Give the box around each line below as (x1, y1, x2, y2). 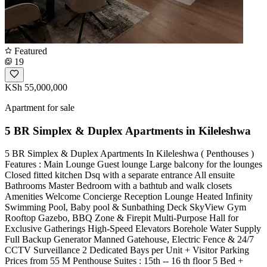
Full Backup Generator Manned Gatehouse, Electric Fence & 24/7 (5, 234, 254, 245)
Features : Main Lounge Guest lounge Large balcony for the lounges (5, 159, 262, 170)
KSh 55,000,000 (5, 82, 67, 92)
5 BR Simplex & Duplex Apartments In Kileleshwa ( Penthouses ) (5, 148, 254, 159)
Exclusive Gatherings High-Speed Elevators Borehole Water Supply (5, 223, 261, 234)
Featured (12, 45, 47, 56)
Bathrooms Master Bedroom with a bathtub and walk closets (5, 181, 232, 191)
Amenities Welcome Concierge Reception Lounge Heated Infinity (5, 191, 253, 202)
